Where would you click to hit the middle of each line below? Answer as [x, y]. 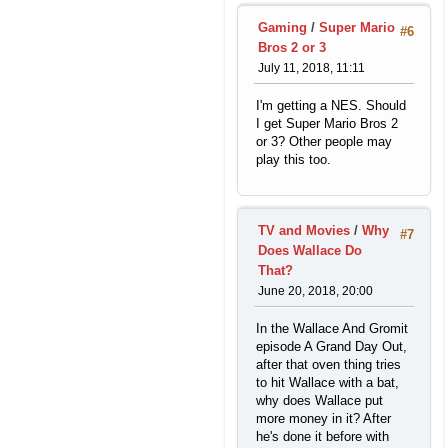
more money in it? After [323, 419]
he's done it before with [322, 437]
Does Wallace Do [310, 251]
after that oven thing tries [328, 365]
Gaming [282, 27]
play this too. [293, 160]
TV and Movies [304, 231]
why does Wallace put [319, 401]
